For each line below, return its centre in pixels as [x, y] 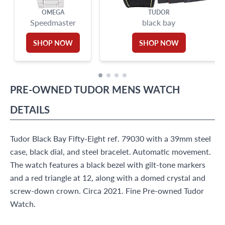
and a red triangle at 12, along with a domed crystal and [108, 178]
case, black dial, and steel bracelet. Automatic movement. [110, 151]
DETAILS [30, 109]
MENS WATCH [146, 89]
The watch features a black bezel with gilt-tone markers [108, 164]
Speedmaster [53, 22]
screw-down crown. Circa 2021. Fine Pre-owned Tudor [107, 191]
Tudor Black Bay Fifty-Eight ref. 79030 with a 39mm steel [110, 138]
